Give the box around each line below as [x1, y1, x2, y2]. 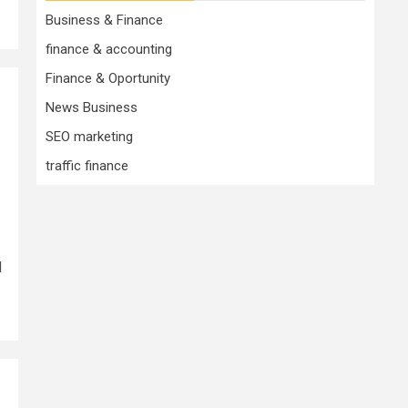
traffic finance [46, 157, 128, 174]
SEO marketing [46, 127, 133, 145]
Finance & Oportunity [46, 69, 170, 87]
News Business [46, 98, 138, 116]
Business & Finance [46, 11, 163, 28]
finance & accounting [46, 40, 172, 57]
